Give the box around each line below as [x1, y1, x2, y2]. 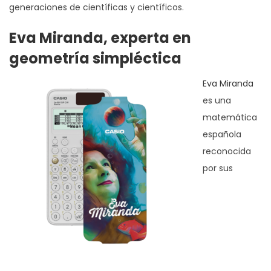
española [203, 128, 241, 140]
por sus [203, 162, 233, 174]
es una [203, 94, 231, 106]
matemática [203, 111, 257, 123]
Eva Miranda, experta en [9, 27, 191, 48]
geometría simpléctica [9, 48, 181, 68]
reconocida [203, 145, 251, 157]
